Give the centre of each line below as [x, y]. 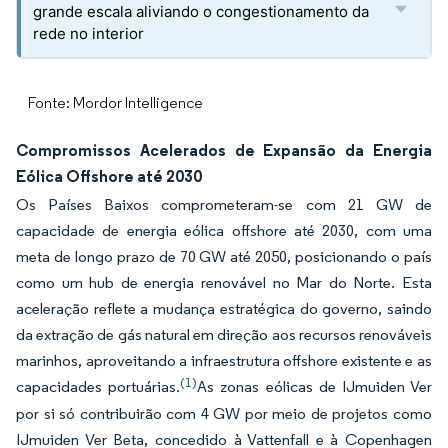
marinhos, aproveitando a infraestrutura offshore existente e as [224, 360]
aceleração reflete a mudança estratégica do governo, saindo [224, 308]
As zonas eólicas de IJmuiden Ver [315, 386]
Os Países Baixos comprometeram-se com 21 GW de [224, 204]
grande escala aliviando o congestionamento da [201, 11]
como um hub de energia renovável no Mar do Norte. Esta [224, 282]
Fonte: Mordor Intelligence [115, 102]
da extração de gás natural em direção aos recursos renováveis [224, 334]
